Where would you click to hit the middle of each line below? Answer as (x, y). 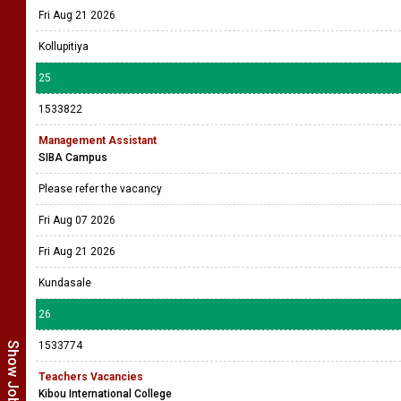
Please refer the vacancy (102, 189)
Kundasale (65, 283)
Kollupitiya (64, 47)
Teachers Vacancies (91, 377)
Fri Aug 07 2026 (77, 220)
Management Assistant (98, 141)
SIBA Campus (73, 158)
